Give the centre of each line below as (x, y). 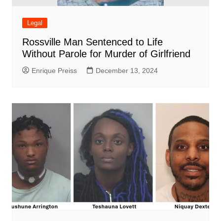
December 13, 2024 (127, 71)
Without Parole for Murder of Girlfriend (106, 54)
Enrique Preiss (54, 71)
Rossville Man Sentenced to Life (92, 42)
